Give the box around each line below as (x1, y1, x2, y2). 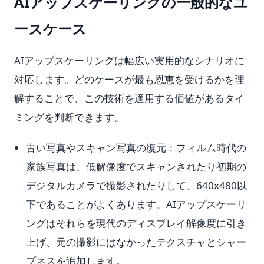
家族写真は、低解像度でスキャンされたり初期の (26, 160, 246, 173)
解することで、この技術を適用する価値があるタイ (14, 91, 245, 105)
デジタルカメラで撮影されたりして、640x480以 (26, 179, 247, 192)
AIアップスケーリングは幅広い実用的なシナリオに (14, 54, 245, 67)
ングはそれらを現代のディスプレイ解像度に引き (26, 216, 246, 230)
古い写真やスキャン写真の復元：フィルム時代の (26, 141, 246, 154)
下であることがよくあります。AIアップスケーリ (26, 197, 246, 211)
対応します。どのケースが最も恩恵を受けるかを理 (14, 72, 245, 86)
